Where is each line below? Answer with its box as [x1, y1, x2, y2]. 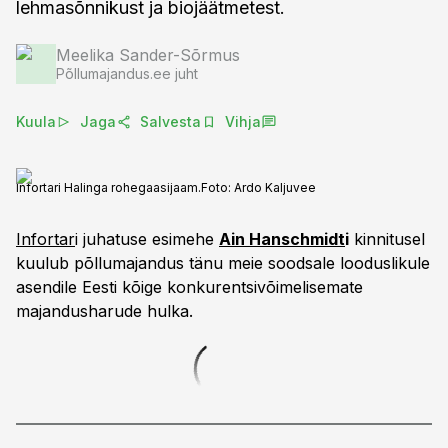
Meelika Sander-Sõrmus [56, 45, 240, 65]
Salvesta [140, 113, 201, 130]
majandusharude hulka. [16, 301, 193, 321]
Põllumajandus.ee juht [56, 65, 198, 82]
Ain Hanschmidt [219, 229, 345, 249]
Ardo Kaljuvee [234, 180, 316, 195]
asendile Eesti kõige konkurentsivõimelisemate [16, 277, 363, 297]
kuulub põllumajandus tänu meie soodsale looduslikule [16, 253, 430, 273]
